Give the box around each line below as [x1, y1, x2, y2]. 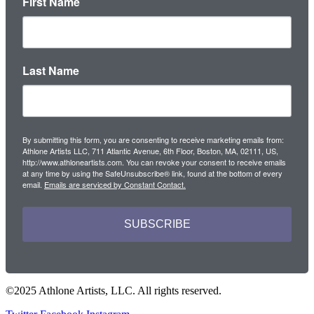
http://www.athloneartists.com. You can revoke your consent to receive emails [22, 156, 286, 168]
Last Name [22, 62, 79, 79]
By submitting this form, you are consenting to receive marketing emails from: [22, 134, 284, 146]
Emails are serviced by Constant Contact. [44, 179, 186, 191]
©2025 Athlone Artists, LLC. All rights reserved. [6, 285, 221, 297]
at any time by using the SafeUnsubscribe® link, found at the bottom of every [22, 168, 282, 179]
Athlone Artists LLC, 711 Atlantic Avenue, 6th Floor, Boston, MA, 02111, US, [22, 145, 278, 157]
